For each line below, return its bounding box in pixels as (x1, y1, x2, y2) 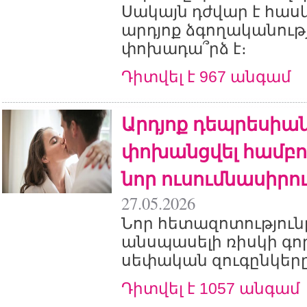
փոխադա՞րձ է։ (121, 40, 247, 58)
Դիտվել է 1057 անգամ (121, 280, 300, 297)
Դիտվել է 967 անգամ (121, 68, 291, 86)
